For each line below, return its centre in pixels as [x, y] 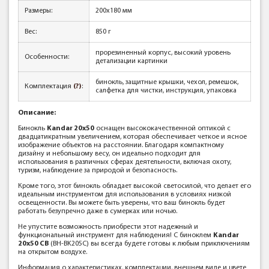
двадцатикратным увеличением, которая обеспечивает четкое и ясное [132, 137]
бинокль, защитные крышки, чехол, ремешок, [167, 82]
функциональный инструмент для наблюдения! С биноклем [116, 235]
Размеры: [38, 11]
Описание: [37, 113]
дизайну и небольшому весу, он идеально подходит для [109, 154]
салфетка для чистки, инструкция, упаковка [166, 91]
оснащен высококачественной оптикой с [162, 128]
